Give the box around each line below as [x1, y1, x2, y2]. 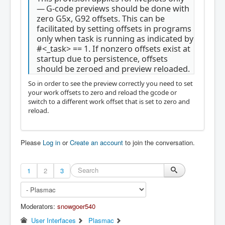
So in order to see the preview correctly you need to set [28, 79, 193, 88]
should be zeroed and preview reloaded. [37, 63, 190, 74]
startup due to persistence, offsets [37, 53, 168, 64]
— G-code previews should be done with [37, 3, 189, 14]
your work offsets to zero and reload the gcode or [28, 88, 177, 97]
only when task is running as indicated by [37, 33, 193, 44]
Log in [43, 138, 60, 148]
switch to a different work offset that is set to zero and [28, 97, 190, 106]
